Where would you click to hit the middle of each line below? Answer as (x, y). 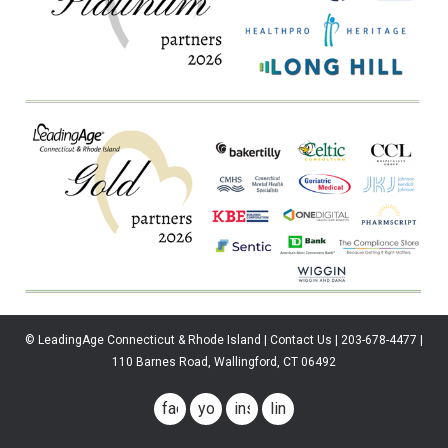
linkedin (297, 408)
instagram (268, 408)
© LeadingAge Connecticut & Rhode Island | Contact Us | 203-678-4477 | (224, 339)
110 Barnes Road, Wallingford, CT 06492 (224, 361)
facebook (195, 408)
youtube (226, 408)
